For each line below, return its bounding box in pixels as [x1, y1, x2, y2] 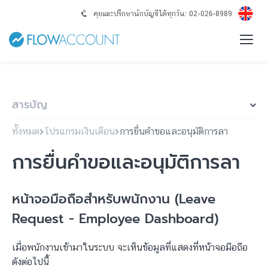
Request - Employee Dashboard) [12, 209, 218, 229]
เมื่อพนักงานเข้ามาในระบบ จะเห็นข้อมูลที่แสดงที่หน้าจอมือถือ [12, 242, 248, 253]
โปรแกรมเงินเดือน [44, 126, 115, 137]
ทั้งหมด [12, 126, 39, 137]
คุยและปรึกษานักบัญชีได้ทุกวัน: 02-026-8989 [93, 9, 232, 18]
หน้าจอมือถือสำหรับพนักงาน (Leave [12, 189, 215, 209]
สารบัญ [12, 96, 47, 113]
